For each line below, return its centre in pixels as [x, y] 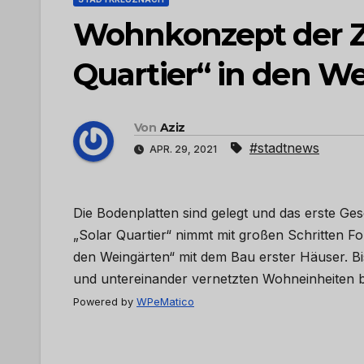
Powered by [105, 302]
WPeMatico [165, 302]
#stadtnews [284, 148]
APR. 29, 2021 [183, 149]
